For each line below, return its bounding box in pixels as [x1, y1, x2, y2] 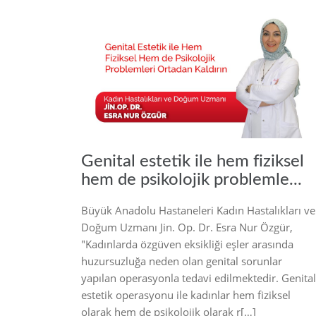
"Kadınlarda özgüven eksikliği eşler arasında [81, 236, 293, 251]
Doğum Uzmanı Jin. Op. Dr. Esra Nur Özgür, [81, 219, 293, 234]
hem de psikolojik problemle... [81, 171, 302, 188]
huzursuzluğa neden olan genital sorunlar [81, 253, 282, 268]
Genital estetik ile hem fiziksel [81, 152, 304, 170]
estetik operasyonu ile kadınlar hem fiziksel [81, 287, 291, 302]
